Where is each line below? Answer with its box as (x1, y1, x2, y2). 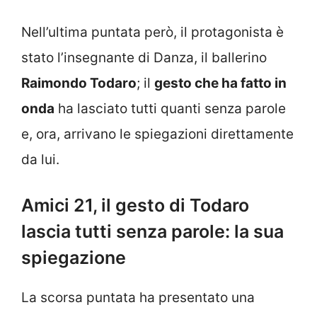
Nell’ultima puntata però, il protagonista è (21, 23, 284, 40)
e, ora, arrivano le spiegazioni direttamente (21, 125, 294, 142)
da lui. (21, 151, 59, 168)
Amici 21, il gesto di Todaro (21, 195, 249, 217)
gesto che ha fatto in (154, 74, 287, 91)
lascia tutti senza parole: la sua (21, 221, 284, 243)
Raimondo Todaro (21, 74, 137, 91)
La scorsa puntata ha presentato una (21, 289, 255, 306)
